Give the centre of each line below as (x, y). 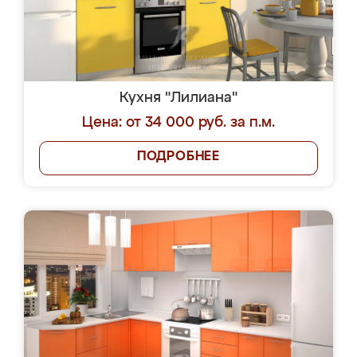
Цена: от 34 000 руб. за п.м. (178, 123)
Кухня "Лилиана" (178, 98)
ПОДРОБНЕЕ (178, 157)
